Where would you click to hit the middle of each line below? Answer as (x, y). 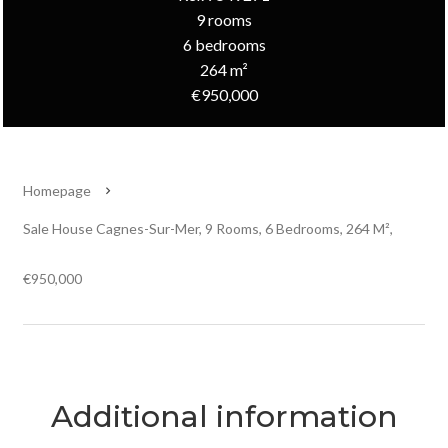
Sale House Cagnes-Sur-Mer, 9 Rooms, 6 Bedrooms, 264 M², (208, 228)
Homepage (57, 190)
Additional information (224, 416)
